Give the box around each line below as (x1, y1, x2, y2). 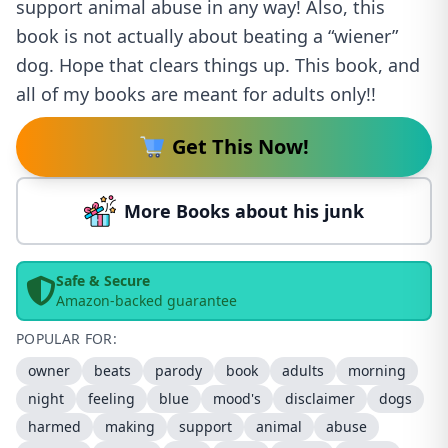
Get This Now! (171, 133, 309, 160)
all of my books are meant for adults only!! (16, 82, 376, 106)
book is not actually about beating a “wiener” (16, 24, 398, 48)
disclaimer (285, 389, 355, 408)
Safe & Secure (56, 271, 150, 290)
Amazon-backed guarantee (56, 291, 237, 310)
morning (348, 361, 406, 380)
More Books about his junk (124, 199, 364, 223)
